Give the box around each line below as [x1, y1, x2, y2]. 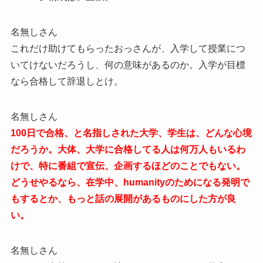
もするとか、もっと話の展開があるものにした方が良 [10, 193, 236, 204]
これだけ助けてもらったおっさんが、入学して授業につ [10, 43, 245, 53]
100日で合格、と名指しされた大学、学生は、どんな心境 [10, 127, 252, 138]
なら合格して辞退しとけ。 [10, 76, 123, 86]
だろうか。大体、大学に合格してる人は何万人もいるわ [10, 144, 245, 154]
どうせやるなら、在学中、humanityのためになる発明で [10, 177, 249, 187]
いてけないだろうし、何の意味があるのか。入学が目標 [10, 59, 245, 70]
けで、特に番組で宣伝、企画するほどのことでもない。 [10, 160, 245, 171]
